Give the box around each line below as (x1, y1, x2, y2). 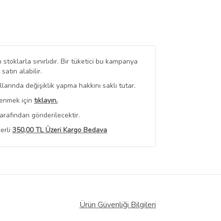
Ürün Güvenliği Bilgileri (79, 199, 156, 210)
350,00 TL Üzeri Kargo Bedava (12, 125, 107, 135)
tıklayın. (34, 95, 58, 105)
